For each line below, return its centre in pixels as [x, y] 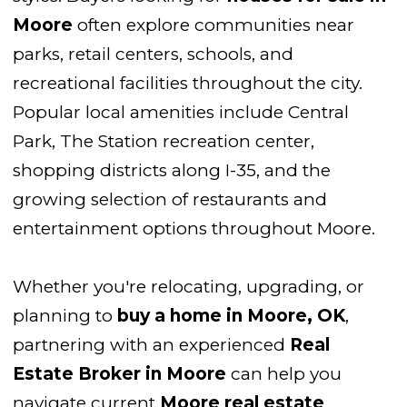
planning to [65, 316]
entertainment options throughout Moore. [194, 229]
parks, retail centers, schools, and [153, 55]
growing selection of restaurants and [170, 200]
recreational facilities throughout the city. [188, 84]
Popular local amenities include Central [181, 113]
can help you [284, 374]
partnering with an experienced [151, 345]
